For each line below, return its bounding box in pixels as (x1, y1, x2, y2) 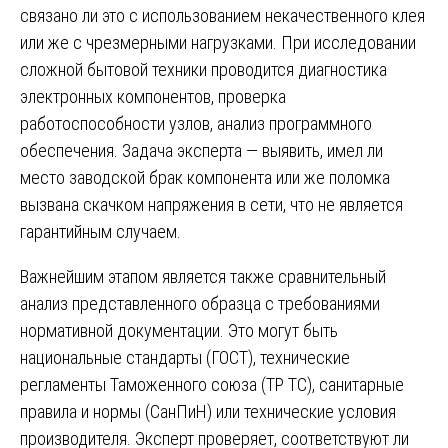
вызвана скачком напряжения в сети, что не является (20, 193, 403, 215)
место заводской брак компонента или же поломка (20, 166, 390, 188)
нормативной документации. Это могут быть (20, 319, 338, 341)
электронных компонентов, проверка (20, 85, 286, 107)
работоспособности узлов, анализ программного (20, 112, 372, 134)
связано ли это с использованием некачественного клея (20, 4, 425, 26)
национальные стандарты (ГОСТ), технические (20, 346, 350, 368)
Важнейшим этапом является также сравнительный (20, 265, 386, 287)
